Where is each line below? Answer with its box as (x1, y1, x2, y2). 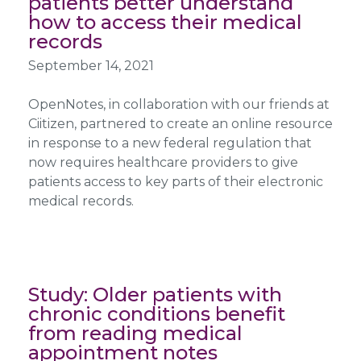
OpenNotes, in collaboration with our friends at (27, 96, 330, 112)
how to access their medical (27, 10, 302, 34)
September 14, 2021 (27, 57, 154, 73)
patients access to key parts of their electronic (27, 173, 323, 189)
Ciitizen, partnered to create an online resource (27, 115, 333, 131)
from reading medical (27, 321, 243, 345)
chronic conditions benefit (27, 301, 285, 326)
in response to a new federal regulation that (27, 135, 312, 151)
